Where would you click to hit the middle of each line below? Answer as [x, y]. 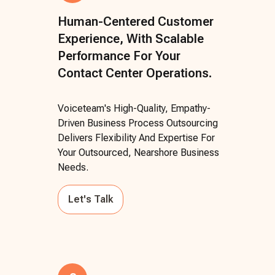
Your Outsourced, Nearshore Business [138, 152]
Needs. [73, 167]
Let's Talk [91, 199]
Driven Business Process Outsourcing [138, 123]
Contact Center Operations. [135, 73]
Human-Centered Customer [136, 21]
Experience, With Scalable [131, 38]
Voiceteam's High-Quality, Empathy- [134, 108]
